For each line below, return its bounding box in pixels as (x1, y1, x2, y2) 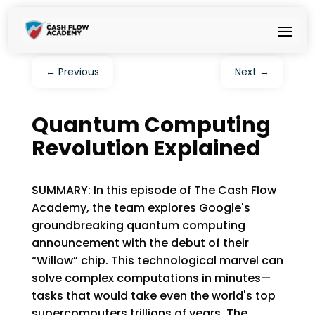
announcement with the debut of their (31, 235, 249, 251)
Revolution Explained (31, 134, 261, 163)
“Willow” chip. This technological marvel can (31, 252, 283, 269)
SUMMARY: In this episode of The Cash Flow (31, 182, 276, 198)
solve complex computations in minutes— (31, 270, 271, 286)
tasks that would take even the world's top (31, 288, 276, 304)
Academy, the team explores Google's (31, 200, 250, 216)
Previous (58, 65, 99, 79)
